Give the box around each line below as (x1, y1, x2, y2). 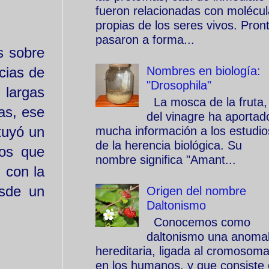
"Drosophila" (147, 79, 211, 92)
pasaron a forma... (95, 33, 195, 46)
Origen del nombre (147, 184, 246, 198)
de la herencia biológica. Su (95, 139, 242, 152)
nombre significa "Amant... (95, 153, 236, 166)
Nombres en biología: (147, 64, 261, 77)
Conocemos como (147, 216, 250, 229)
